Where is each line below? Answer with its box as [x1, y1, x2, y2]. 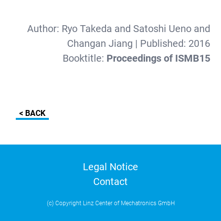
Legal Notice [83, 161, 138, 173]
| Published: [132, 37, 188, 49]
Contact [93, 176, 128, 187]
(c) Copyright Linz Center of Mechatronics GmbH [46, 200, 175, 207]
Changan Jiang [67, 37, 133, 49]
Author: [27, 23, 62, 35]
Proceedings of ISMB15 [106, 52, 210, 64]
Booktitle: [62, 52, 107, 64]
